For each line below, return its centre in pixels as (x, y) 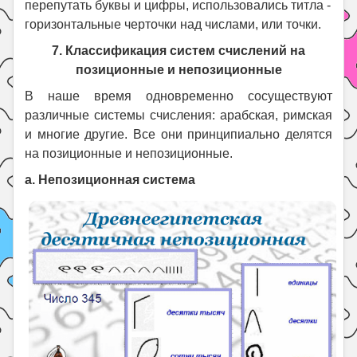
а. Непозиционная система (110, 179)
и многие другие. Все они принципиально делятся (178, 134)
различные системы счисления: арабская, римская (178, 115)
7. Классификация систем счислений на (178, 50)
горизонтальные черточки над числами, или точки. (173, 24)
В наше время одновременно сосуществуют (178, 96)
